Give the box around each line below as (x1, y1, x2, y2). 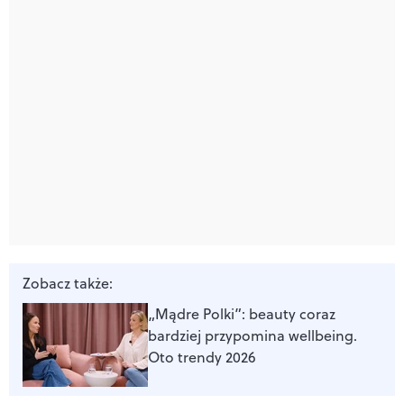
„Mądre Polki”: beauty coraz (148, 303, 335, 324)
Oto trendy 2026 (148, 346, 256, 367)
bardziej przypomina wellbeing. (148, 325, 357, 345)
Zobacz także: (23, 272, 113, 293)
